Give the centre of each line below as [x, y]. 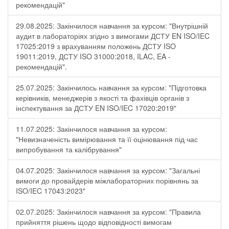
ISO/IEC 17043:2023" [51, 191]
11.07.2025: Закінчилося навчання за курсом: [91, 129]
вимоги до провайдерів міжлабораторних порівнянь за [107, 180]
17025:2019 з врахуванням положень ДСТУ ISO [96, 46]
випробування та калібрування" [69, 149]
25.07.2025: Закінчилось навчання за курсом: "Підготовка [111, 87]
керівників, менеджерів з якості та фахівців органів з [102, 98]
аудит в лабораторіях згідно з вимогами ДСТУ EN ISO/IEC [113, 36]
